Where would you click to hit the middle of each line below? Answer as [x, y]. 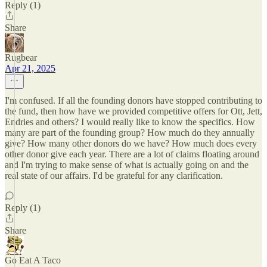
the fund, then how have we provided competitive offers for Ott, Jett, [133, 111]
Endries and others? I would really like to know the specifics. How [130, 122]
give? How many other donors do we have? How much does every [131, 143]
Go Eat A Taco [33, 260]
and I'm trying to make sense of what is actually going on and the [127, 165]
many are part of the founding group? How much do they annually [130, 133]
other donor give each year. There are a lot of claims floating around [132, 154]
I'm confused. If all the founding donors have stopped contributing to [133, 100]
